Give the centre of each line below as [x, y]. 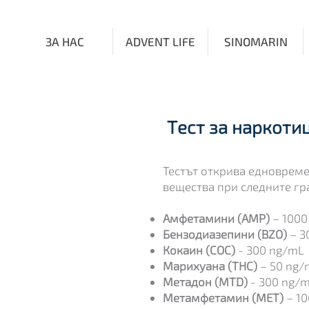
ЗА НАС [65, 41]
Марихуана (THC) [210, 266]
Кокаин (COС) [199, 250]
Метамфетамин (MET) [223, 297]
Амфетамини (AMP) [216, 218]
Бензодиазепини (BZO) [225, 234]
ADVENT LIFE [160, 41]
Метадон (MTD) [205, 281]
